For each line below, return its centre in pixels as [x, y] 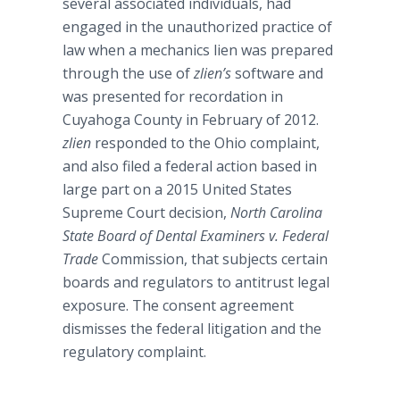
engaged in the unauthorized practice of [197, 27]
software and [277, 73]
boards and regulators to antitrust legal [196, 282]
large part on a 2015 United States [177, 189]
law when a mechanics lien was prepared [198, 50]
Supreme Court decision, [146, 212]
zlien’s [212, 73]
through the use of [128, 73]
